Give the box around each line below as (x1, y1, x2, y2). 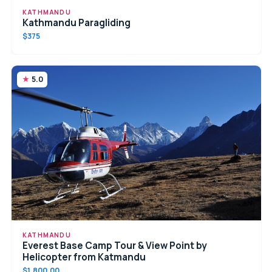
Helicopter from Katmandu (22, 251, 146, 264)
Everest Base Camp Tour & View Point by (22, 239, 208, 253)
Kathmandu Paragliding (22, 16, 131, 30)
